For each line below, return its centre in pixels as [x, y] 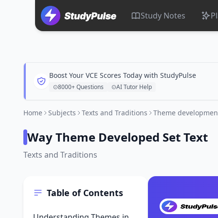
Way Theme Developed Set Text [118, 137]
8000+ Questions [81, 87]
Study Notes [163, 16]
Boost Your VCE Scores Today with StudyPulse [123, 75]
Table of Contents [85, 193]
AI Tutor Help [134, 87]
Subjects [62, 113]
